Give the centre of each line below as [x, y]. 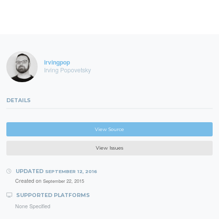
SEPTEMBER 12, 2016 [71, 171]
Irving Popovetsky [67, 70]
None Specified [33, 206]
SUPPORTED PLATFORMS [52, 196]
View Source [109, 129]
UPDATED [29, 171]
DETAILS [19, 100]
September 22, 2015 [63, 181]
